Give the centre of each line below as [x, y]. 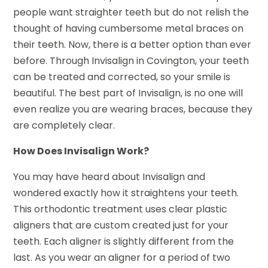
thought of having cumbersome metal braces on [129, 29]
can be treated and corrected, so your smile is [122, 77]
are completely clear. [64, 126]
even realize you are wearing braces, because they [133, 109]
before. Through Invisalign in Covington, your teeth [131, 61]
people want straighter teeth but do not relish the [131, 13]
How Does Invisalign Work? [81, 151]
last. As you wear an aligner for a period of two [122, 258]
